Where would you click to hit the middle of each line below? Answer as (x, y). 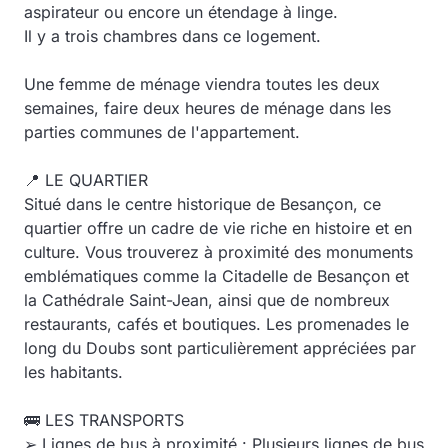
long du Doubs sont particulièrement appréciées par (220, 348)
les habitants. (73, 372)
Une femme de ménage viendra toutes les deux (202, 84)
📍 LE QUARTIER (86, 180)
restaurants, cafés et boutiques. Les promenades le (216, 324)
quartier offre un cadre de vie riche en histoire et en (218, 228)
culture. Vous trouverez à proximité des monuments (218, 252)
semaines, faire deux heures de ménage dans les (207, 108)
